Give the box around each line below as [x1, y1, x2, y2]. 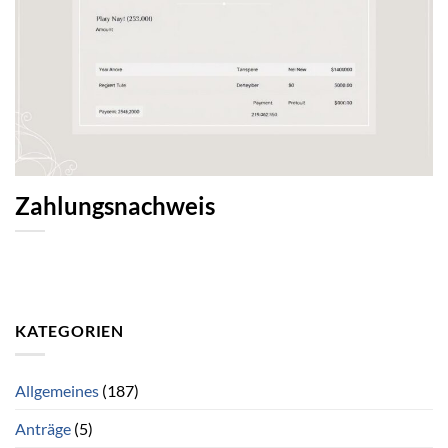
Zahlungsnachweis [15, 191, 215, 220]
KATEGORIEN [15, 320, 124, 340]
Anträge [15, 419, 71, 439]
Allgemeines [15, 381, 99, 401]
